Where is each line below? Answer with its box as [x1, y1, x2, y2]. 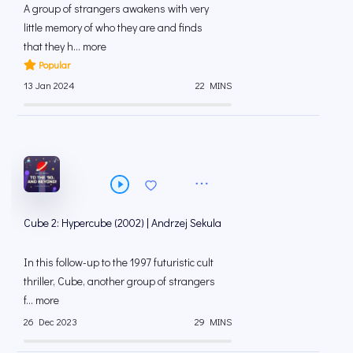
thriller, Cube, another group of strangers [24, 273, 215, 289]
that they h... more [24, 39, 106, 54]
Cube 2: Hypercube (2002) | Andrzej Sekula [24, 215, 221, 231]
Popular [38, 58, 70, 72]
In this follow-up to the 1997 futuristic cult [24, 255, 214, 270]
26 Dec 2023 [24, 315, 77, 329]
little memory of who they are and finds [24, 20, 203, 35]
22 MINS [195, 79, 232, 92]
